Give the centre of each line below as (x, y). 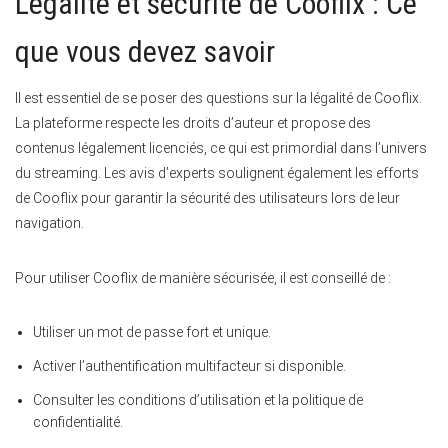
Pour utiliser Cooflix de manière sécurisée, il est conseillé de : (203, 278)
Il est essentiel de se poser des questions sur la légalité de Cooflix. (218, 98)
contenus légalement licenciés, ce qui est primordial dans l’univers (221, 148)
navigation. (49, 223)
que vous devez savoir (145, 52)
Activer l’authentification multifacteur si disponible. (189, 366)
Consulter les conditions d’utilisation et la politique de (198, 400)
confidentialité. (78, 422)
